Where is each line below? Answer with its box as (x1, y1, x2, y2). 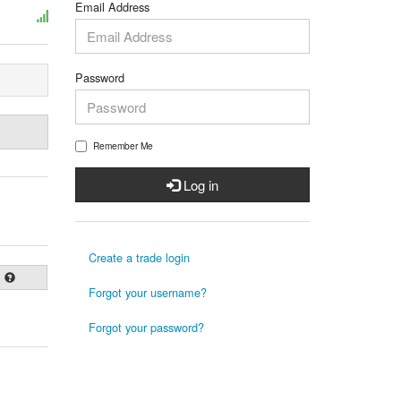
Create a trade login (88, 248, 190, 266)
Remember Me (92, 138, 153, 152)
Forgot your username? (88, 283, 207, 301)
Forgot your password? (88, 318, 204, 336)
